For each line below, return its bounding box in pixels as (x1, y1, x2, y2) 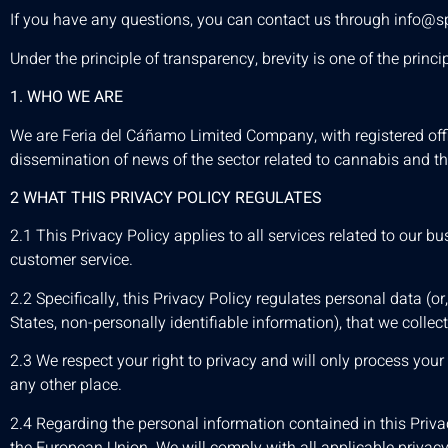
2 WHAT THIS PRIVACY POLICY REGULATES (10, 186, 322, 210)
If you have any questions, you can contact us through (10, 8, 394, 33)
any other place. (10, 373, 122, 398)
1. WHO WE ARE (10, 85, 123, 110)
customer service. (10, 248, 133, 273)
